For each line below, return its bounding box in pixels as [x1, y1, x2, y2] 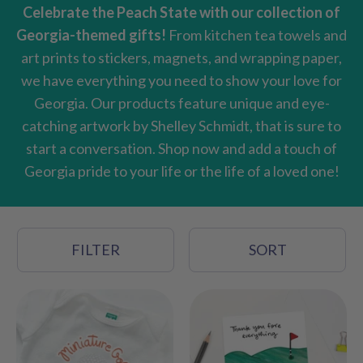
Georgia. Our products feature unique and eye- [33, 94, 330, 112]
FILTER [71, 241, 120, 258]
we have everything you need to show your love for [21, 71, 342, 89]
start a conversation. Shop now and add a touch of [26, 139, 337, 157]
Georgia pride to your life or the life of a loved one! [23, 162, 340, 180]
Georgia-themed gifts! [16, 26, 166, 44]
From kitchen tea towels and [166, 26, 347, 44]
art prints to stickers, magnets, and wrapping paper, [21, 49, 342, 66]
